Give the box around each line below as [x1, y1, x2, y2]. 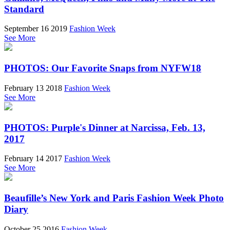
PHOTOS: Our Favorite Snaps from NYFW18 [4, 63, 201, 74]
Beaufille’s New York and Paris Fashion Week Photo [4, 193, 224, 203]
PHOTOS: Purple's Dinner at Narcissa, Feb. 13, [4, 122, 205, 133]
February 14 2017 [4, 154, 62, 163]
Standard [4, 3, 44, 14]
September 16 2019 [4, 24, 67, 33]
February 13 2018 [4, 83, 62, 92]
